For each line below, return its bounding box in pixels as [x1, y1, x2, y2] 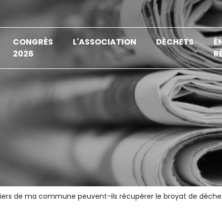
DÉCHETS [156, 36, 194, 48]
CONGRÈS [13, 36, 54, 48]
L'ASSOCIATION [73, 36, 137, 48]
